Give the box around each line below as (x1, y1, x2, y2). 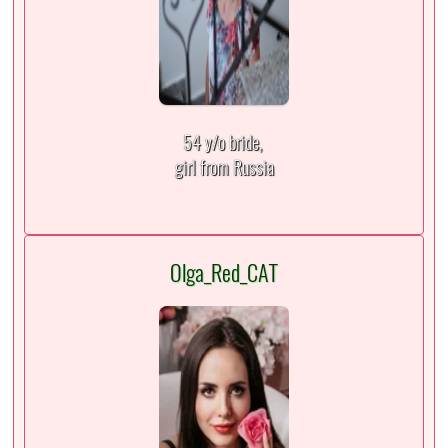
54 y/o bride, (182, 130, 266, 156)
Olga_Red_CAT (170, 258, 278, 289)
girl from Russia (174, 155, 274, 181)
